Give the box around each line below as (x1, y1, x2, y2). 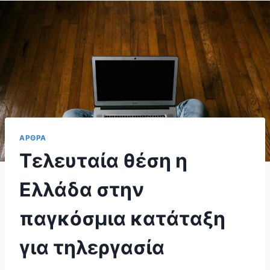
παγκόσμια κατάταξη (19, 207, 225, 231)
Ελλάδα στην (19, 178, 144, 202)
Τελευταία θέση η (19, 149, 187, 173)
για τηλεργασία (19, 236, 165, 260)
